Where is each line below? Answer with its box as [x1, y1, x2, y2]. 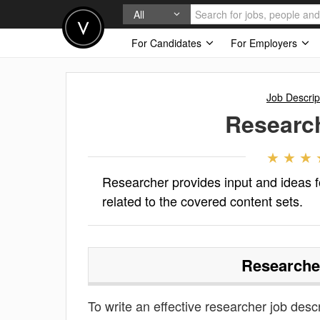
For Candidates [131, 36, 204, 50]
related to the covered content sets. [102, 191, 303, 210]
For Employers [231, 36, 300, 50]
